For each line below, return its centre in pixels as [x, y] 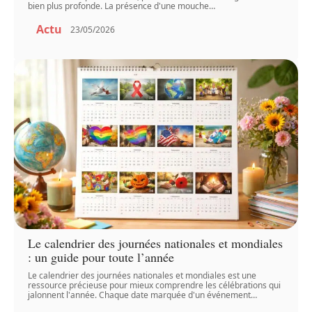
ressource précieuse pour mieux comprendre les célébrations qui [155, 286]
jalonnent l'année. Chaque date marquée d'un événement [140, 295]
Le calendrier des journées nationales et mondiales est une [142, 276]
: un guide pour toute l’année [101, 257]
